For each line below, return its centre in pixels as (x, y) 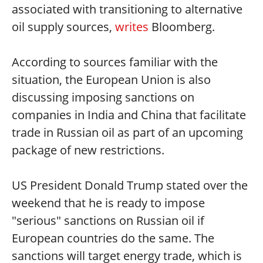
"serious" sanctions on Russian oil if (108, 220)
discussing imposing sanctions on (103, 97)
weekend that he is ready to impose (108, 203)
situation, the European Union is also (111, 80)
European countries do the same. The (113, 238)
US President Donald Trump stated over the (130, 185)
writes (132, 27)
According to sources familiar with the (115, 62)
